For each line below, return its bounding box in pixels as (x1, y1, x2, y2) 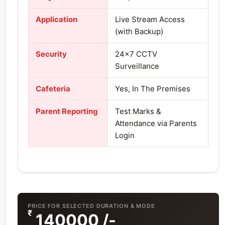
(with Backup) (115, 26, 163, 36)
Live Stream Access (115, 14, 185, 24)
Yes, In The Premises (115, 83, 190, 93)
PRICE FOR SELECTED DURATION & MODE (28, 202, 155, 209)
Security (36, 49, 67, 59)
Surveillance (115, 61, 159, 71)
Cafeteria (36, 83, 70, 93)
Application (36, 14, 77, 24)
